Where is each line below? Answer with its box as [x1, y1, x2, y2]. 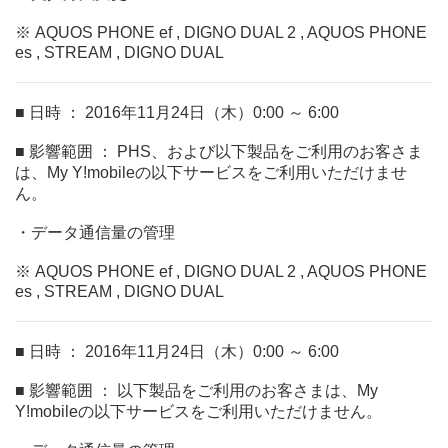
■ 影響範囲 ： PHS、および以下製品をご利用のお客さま [15, 143, 423, 160]
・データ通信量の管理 [15, 224, 175, 241]
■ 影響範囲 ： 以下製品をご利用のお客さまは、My [15, 382, 378, 399]
